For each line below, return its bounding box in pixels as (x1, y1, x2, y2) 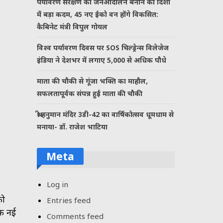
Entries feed (47, 195, 91, 205)
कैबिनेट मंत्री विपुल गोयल (37, 21, 108, 31)
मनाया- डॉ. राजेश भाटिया (37, 121, 108, 131)
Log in (47, 179, 69, 189)
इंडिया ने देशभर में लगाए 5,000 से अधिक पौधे (37, 55, 167, 65)
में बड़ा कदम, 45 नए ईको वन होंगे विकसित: (37, 9, 159, 19)
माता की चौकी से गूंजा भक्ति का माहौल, (37, 76, 148, 86)
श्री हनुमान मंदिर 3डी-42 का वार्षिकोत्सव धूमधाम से (37, 109, 174, 119)
